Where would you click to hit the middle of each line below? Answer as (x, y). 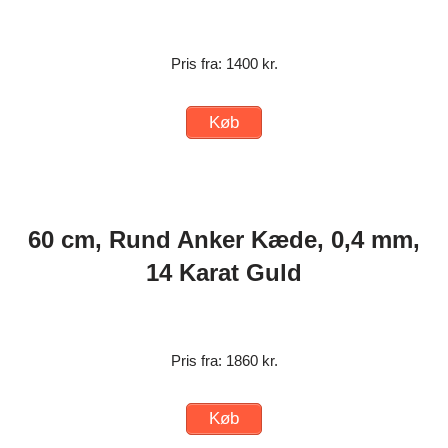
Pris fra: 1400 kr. (224, 64)
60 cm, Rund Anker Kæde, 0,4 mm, (224, 239)
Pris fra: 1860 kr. (224, 360)
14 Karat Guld (224, 272)
